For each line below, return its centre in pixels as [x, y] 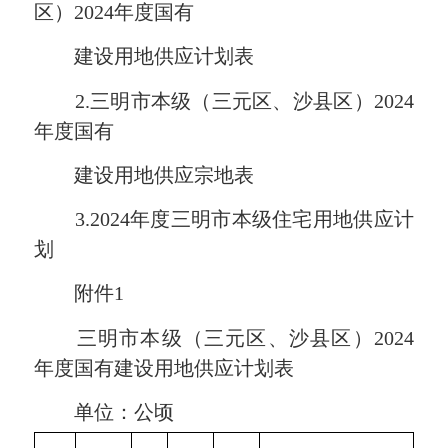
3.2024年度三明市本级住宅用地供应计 [224, 219]
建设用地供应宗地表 [144, 174]
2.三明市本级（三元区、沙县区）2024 [224, 100]
